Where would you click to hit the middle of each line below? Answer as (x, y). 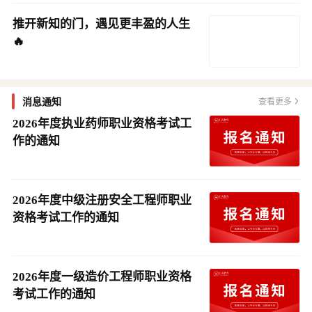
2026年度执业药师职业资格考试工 (102, 124)
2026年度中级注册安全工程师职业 (102, 200)
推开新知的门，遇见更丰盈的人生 (101, 24)
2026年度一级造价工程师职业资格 (102, 277)
